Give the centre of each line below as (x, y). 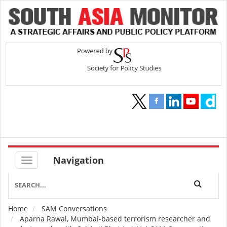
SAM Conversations (74, 209)
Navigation (79, 160)
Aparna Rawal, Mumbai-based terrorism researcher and (114, 219)
